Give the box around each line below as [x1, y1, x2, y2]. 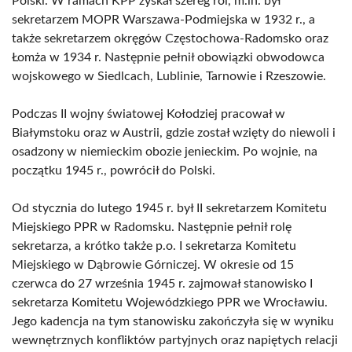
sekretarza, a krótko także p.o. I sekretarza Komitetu [12, 240, 296, 252]
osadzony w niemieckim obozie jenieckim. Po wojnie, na [12, 145, 317, 158]
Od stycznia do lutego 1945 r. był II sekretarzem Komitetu [12, 202, 327, 214]
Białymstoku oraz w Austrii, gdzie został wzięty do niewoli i [12, 126, 335, 139]
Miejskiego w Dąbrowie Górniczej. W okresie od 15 [12, 258, 294, 271]
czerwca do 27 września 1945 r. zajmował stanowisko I [12, 277, 313, 290]
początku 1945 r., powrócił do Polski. [12, 164, 215, 177]
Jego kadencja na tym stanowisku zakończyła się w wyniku [12, 315, 334, 328]
